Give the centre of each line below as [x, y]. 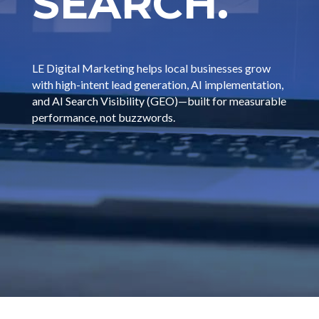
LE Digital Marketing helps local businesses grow [151, 68]
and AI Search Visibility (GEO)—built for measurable [159, 101]
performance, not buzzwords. [103, 117]
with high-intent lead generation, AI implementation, [157, 84]
